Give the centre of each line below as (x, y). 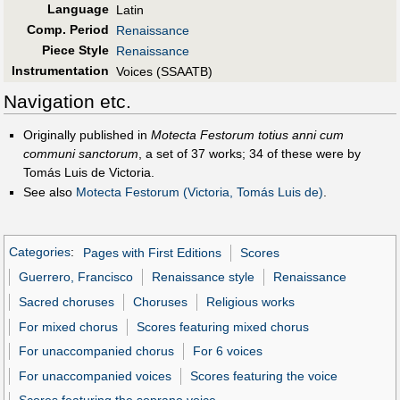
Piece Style (75, 50)
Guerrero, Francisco (76, 277)
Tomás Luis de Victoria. (88, 172)
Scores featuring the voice (264, 375)
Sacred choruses (67, 301)
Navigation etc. (67, 101)
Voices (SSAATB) (164, 72)
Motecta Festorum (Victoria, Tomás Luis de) (199, 192)
